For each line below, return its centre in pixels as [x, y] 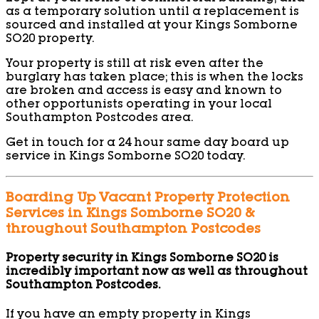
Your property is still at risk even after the [135, 65]
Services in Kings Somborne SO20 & [130, 215]
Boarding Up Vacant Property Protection [148, 199]
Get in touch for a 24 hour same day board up [147, 144]
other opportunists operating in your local [139, 106]
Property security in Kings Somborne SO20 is [142, 260]
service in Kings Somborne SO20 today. [125, 158]
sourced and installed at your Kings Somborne [152, 27]
